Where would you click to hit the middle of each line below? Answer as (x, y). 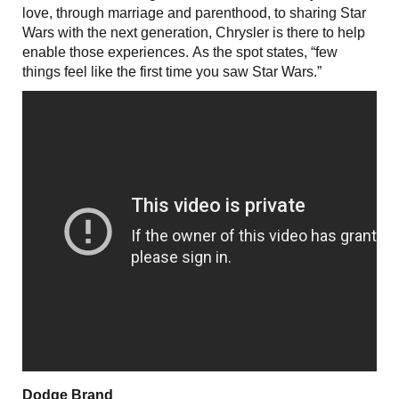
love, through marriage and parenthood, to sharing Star (194, 12)
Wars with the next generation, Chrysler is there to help (194, 32)
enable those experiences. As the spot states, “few (180, 52)
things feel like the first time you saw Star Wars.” (172, 71)
